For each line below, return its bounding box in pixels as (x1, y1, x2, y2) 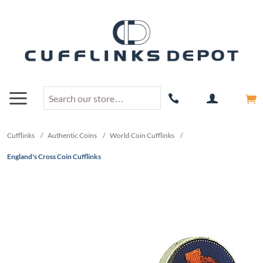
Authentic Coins (48, 131, 97, 140)
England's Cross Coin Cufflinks (7, 152, 101, 161)
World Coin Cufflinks (110, 131, 174, 140)
